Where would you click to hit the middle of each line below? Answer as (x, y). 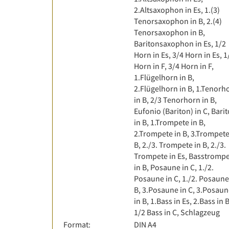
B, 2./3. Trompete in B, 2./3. (180, 145)
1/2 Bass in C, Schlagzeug (177, 212)
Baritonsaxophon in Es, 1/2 (180, 43)
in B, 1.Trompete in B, (170, 122)
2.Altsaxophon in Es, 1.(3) (177, 10)
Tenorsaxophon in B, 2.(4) (178, 21)
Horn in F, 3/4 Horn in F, (174, 66)
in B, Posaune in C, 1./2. (174, 167)
